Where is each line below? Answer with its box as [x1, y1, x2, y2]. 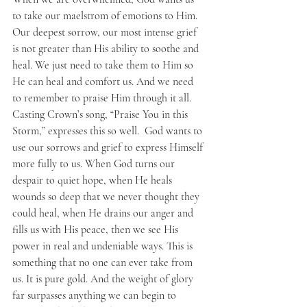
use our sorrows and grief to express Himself [12, 140, 206, 154]
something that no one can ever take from [12, 255, 195, 269]
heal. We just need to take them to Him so [12, 58, 196, 72]
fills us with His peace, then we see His [12, 222, 181, 236]
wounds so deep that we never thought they [12, 189, 202, 204]
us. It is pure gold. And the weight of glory [12, 271, 196, 286]
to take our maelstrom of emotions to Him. [12, 8, 200, 23]
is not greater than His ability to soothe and [12, 41, 201, 56]
